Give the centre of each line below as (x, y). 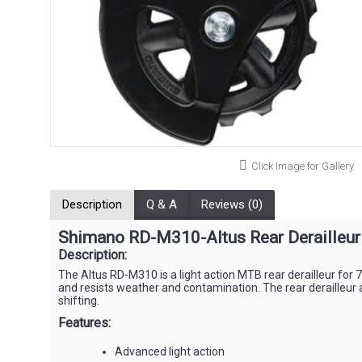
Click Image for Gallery (303, 166)
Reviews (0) (232, 204)
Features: (84, 323)
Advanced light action (170, 351)
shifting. (79, 301)
